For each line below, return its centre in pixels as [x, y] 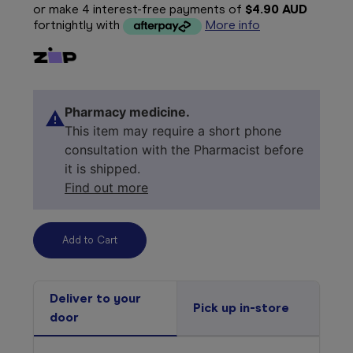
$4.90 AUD [276, 9]
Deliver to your [95, 298]
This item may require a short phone [173, 130]
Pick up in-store [241, 307]
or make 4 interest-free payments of [139, 9]
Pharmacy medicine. [127, 111]
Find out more [106, 187]
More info [232, 25]
